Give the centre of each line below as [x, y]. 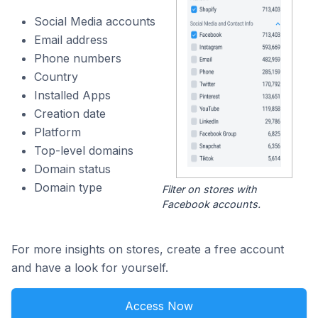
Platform [57, 132]
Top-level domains [84, 150]
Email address [71, 40]
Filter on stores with [209, 190]
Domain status [72, 169]
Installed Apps [72, 95]
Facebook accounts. [211, 204]
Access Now [159, 306]
